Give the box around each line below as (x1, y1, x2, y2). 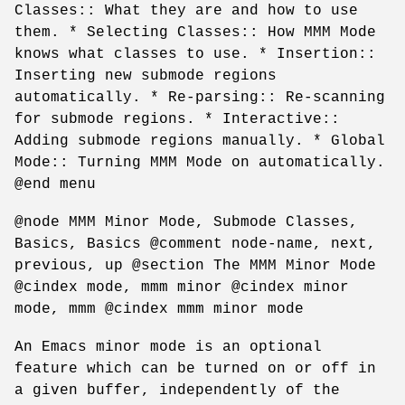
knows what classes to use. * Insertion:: (14, 45, 376, 62)
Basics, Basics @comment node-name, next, (14, 235, 376, 252)
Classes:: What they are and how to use (14, 2, 358, 19)
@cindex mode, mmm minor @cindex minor (14, 278, 349, 296)
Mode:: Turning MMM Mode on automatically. (14, 154, 385, 171)
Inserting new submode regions (14, 67, 277, 84)
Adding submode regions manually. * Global (14, 132, 385, 149)
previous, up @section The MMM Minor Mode (14, 257, 376, 274)
